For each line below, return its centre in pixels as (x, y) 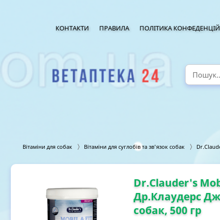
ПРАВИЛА (114, 28)
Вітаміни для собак (47, 147)
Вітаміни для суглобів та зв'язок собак (134, 147)
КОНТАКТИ (72, 28)
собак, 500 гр (167, 210)
